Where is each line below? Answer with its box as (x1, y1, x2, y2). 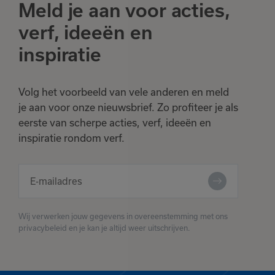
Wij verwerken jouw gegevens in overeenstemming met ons (18, 212, 228, 221)
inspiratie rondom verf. (18, 132, 125, 144)
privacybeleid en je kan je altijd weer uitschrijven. (18, 223, 190, 233)
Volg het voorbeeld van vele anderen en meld (18, 86, 229, 98)
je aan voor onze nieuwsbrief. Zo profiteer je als (18, 101, 238, 114)
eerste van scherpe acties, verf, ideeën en (18, 117, 211, 129)
